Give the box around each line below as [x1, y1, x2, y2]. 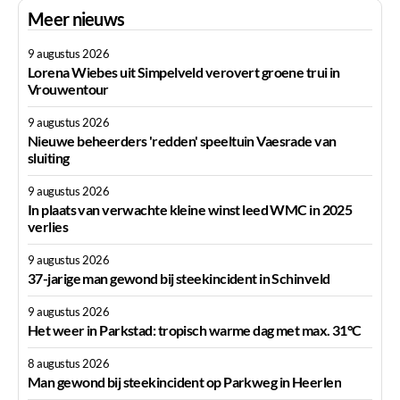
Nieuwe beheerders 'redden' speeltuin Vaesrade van [28, 131, 337, 149]
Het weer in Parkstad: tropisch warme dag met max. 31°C [28, 321, 362, 338]
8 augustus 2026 [28, 355, 110, 371]
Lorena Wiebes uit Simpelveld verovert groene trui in [28, 63, 340, 81]
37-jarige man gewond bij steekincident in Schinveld [28, 269, 330, 287]
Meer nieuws [28, 8, 125, 30]
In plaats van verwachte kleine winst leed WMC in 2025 [28, 200, 353, 218]
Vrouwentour [28, 80, 109, 98]
